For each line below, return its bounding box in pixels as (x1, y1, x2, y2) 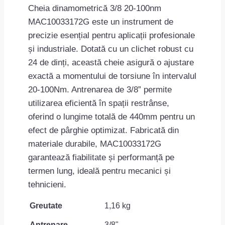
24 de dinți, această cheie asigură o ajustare (28, 58, 194, 68)
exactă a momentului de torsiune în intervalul (28, 71, 196, 81)
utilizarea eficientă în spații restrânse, (28, 98, 169, 108)
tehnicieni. (28, 180, 66, 190)
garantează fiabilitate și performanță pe (28, 153, 174, 163)
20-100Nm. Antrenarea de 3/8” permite (28, 85, 172, 95)
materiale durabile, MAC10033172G (28, 139, 161, 149)
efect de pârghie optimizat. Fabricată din (28, 126, 179, 136)
